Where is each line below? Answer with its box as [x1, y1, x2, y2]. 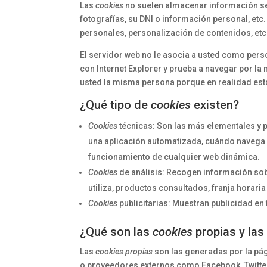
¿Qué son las [80, 225, 153, 239]
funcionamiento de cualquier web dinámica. [88, 152, 260, 162]
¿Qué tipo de [80, 98, 151, 112]
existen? [191, 98, 240, 112]
